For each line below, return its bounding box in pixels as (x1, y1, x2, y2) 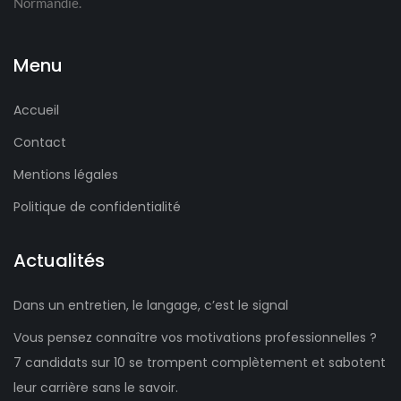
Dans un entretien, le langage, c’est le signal (13, 296, 288, 315)
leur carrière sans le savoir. (13, 379, 178, 397)
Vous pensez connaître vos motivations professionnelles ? (13, 328, 377, 347)
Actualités (13, 248, 105, 274)
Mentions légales (13, 166, 118, 184)
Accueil (13, 101, 59, 120)
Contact (13, 133, 66, 152)
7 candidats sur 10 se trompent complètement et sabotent (13, 354, 386, 372)
